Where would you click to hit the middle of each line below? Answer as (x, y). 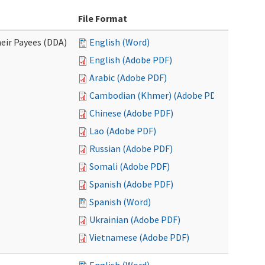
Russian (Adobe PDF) (131, 148)
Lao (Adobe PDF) (123, 131)
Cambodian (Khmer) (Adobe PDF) (156, 95)
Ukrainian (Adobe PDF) (135, 219)
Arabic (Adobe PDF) (128, 77)
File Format (103, 18)
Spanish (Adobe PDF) (131, 184)
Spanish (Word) (120, 202)
